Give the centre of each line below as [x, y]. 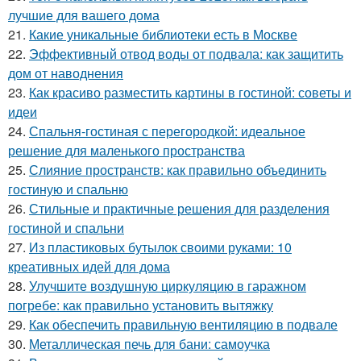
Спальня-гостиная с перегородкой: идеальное [167, 131]
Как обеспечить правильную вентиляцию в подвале [183, 325]
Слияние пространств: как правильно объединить [178, 170]
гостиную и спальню [68, 189]
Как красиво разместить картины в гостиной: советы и [190, 93]
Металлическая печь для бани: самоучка [149, 344]
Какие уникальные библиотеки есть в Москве [163, 35]
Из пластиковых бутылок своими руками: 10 [160, 247]
